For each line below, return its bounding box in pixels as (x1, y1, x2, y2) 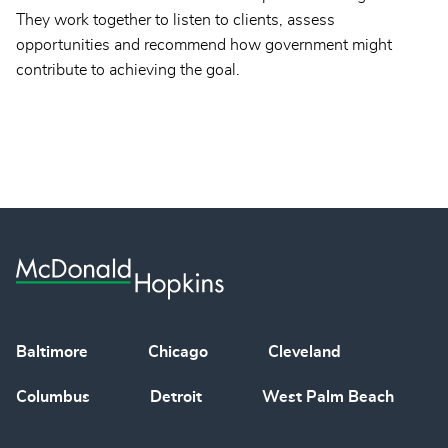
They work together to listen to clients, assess (16, 12, 335, 29)
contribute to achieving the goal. (16, 62, 240, 79)
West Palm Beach (262, 389, 394, 406)
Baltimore (16, 344, 88, 361)
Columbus (16, 389, 90, 406)
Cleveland (268, 344, 341, 361)
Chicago (148, 344, 208, 361)
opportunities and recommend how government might (16, 37, 392, 54)
